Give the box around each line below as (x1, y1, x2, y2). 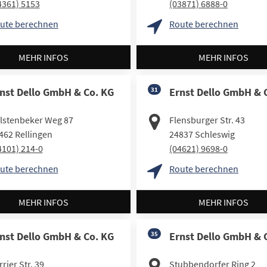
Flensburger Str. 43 (169, 113, 245, 126)
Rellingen (14, 128, 52, 140)
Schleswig (195, 128, 235, 140)
